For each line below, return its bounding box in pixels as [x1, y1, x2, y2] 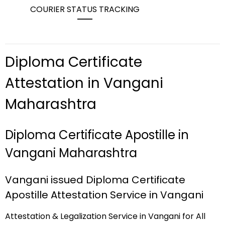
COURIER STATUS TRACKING [30, 4, 140, 15]
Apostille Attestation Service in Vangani [5, 187, 203, 202]
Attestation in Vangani [5, 73, 163, 93]
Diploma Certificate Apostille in [5, 127, 189, 144]
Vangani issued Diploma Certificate [5, 172, 185, 187]
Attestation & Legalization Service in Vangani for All [5, 210, 205, 222]
